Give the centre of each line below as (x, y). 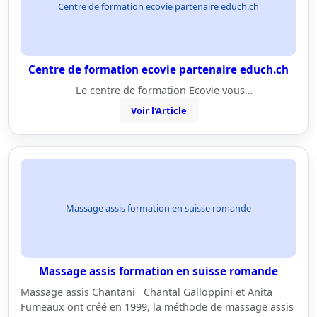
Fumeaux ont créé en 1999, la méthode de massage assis (157, 307)
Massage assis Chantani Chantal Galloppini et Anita (146, 292)
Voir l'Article (158, 110)
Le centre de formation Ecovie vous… (158, 90)
